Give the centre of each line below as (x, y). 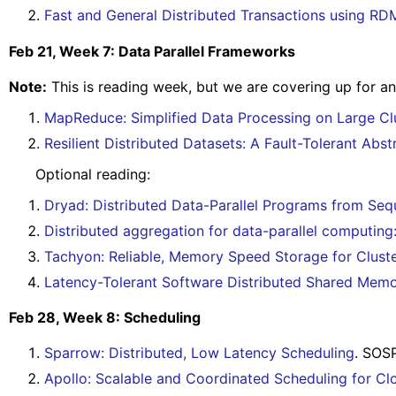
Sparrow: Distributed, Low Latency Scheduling (199, 353)
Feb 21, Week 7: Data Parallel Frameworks (152, 51)
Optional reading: (80, 174)
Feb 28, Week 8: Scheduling (105, 318)
